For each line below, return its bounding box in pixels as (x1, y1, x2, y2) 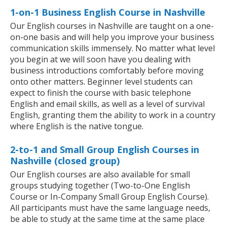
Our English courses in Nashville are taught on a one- (10, 20, 214, 32)
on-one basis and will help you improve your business (10, 31, 214, 43)
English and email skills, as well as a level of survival (10, 98, 205, 110)
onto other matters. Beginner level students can (10, 76, 193, 88)
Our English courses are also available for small (10, 169, 190, 180)
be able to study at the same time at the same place (10, 213, 205, 225)
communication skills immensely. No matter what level (10, 43, 215, 54)
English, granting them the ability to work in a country (10, 109, 215, 121)
